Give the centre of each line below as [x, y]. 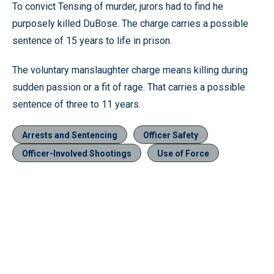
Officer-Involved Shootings [77, 153]
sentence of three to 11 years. [76, 104]
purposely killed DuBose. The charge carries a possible [130, 23]
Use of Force [183, 153]
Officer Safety [171, 135]
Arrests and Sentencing [70, 135]
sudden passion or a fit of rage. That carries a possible [129, 87]
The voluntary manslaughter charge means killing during [130, 70]
